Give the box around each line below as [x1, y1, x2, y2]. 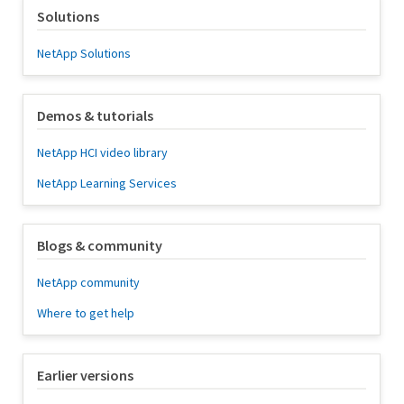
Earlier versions [37, 366, 133, 385]
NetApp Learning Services [37, 175, 177, 192]
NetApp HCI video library [37, 144, 168, 161]
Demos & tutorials [37, 106, 153, 125]
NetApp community [37, 274, 140, 291]
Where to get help [37, 305, 134, 322]
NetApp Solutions [37, 45, 131, 62]
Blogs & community [37, 236, 162, 255]
